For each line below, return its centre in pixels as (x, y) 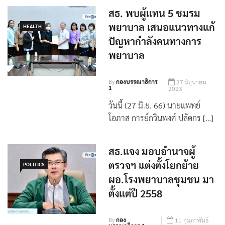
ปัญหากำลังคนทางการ (155, 51)
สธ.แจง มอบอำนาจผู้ (152, 161)
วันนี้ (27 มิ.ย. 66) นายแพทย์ (154, 116)
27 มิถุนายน (192, 92)
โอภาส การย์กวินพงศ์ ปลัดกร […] (161, 128)
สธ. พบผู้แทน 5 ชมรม (154, 23)
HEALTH (32, 36)
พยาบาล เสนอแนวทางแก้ (161, 37)
